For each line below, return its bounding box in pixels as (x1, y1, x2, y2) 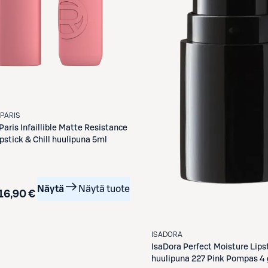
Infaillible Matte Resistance (20, 123, 127, 132)
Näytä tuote (78, 184, 130, 194)
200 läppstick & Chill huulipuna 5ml (52, 135, 107, 144)
